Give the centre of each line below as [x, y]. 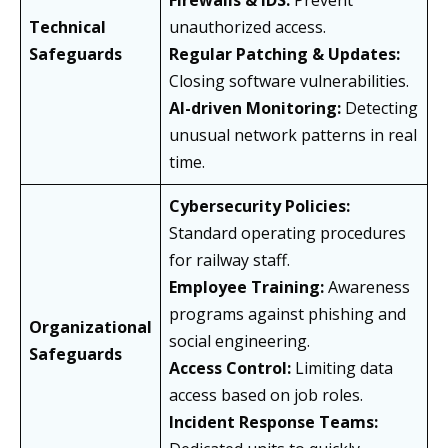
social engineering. [239, 341]
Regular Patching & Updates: [284, 54]
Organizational [90, 327]
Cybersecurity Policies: [259, 206]
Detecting [379, 108]
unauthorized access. [247, 27]
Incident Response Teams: [273, 422]
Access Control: [230, 368]
